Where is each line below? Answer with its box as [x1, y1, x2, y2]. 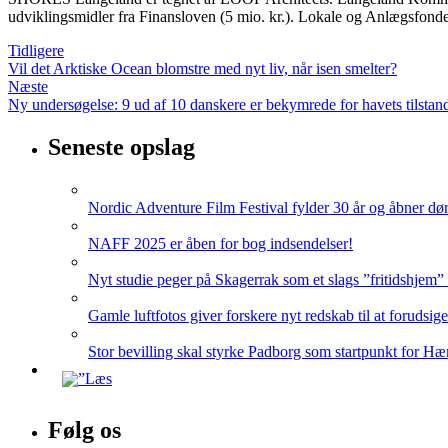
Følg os [48, 416, 121, 443]
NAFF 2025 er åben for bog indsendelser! [88, 234, 353, 252]
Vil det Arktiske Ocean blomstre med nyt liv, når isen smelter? [8, 60, 397, 77]
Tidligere [8, 42, 64, 59]
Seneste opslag [48, 133, 195, 160]
